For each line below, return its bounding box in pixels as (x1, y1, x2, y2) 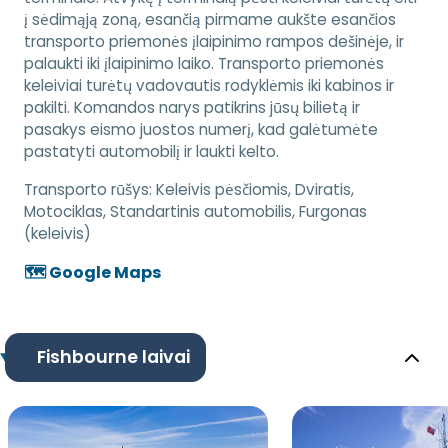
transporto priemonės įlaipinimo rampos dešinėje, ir (24, 31, 404, 53)
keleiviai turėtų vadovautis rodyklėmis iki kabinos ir (24, 75, 394, 97)
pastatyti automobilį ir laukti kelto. (24, 141, 279, 163)
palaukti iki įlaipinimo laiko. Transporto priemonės (24, 53, 384, 75)
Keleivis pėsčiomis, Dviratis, (156, 179, 354, 201)
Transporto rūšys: (24, 179, 156, 201)
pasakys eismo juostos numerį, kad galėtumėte (24, 119, 378, 141)
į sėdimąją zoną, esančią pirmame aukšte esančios (24, 9, 396, 31)
